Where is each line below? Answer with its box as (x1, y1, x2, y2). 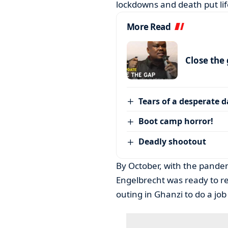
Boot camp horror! (138, 116, 214, 127)
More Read (126, 20, 171, 33)
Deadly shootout (138, 136, 207, 148)
